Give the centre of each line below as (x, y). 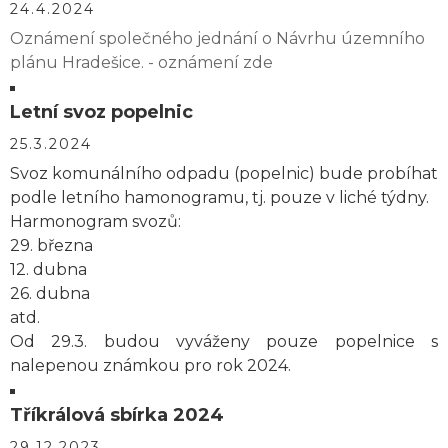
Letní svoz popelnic (101, 112)
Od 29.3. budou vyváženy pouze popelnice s (224, 341)
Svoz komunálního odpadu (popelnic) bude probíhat (224, 173)
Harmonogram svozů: (95, 221)
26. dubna (50, 293)
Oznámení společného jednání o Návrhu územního (217, 38)
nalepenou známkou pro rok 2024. (150, 365)
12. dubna (48, 269)
